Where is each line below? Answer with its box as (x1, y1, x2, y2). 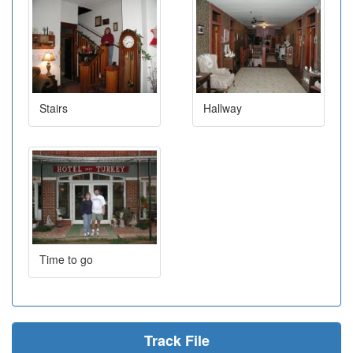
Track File (143, 329, 210, 351)
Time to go (39, 251, 93, 267)
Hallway (203, 100, 242, 117)
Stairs (39, 100, 68, 117)
